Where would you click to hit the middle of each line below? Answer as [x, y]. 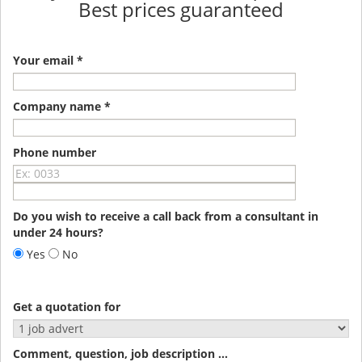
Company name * [62, 106]
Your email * [48, 60]
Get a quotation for [67, 306]
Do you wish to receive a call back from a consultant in [166, 216]
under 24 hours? [58, 232]
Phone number [55, 152]
